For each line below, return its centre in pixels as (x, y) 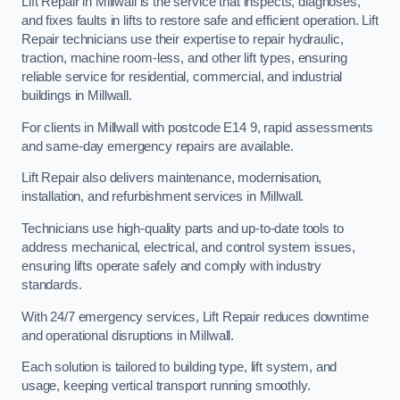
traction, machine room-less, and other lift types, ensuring (184, 58)
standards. (52, 285)
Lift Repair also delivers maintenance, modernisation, (172, 178)
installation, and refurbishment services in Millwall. (165, 197)
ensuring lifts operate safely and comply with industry (172, 266)
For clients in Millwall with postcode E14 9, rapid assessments (197, 127)
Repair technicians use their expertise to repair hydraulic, (183, 40)
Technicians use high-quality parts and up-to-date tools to (183, 229)
